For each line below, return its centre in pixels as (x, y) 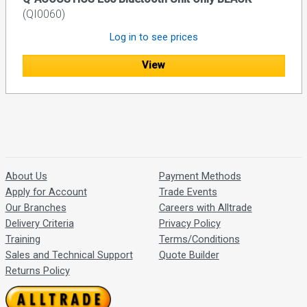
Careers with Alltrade (205, 208)
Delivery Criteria (39, 224)
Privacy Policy (189, 224)
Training (23, 240)
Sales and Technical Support (69, 255)
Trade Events (188, 192)
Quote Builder (189, 255)
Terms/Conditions (199, 240)
